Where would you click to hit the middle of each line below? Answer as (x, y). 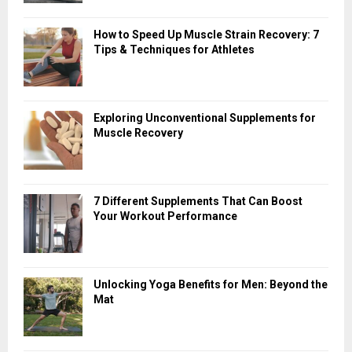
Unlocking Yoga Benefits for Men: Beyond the (211, 284)
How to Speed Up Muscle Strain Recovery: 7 (206, 34)
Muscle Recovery (138, 132)
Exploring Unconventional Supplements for (205, 117)
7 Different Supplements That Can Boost (198, 201)
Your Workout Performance (165, 216)
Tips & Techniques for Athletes (174, 49)
